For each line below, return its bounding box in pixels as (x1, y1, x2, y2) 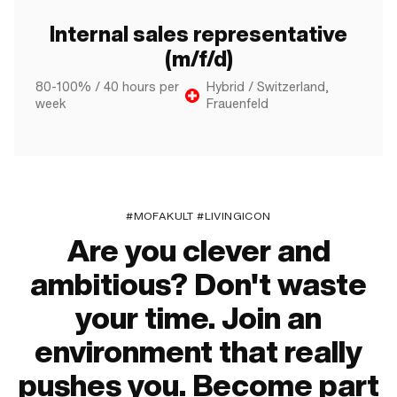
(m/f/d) (164, 44, 233, 74)
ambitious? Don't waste (30, 264, 367, 305)
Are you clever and (66, 230, 331, 271)
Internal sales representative (50, 19, 347, 49)
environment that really (35, 331, 362, 372)
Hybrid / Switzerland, (206, 78, 330, 96)
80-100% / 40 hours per (35, 78, 179, 96)
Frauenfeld (206, 95, 269, 113)
